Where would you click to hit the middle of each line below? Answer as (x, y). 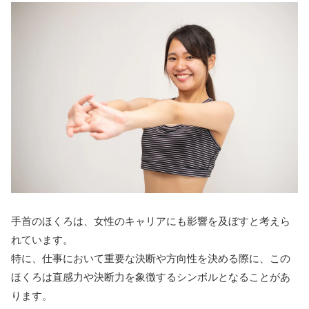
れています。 (42, 240)
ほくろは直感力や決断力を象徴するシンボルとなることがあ (151, 277)
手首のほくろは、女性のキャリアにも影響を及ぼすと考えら (151, 221)
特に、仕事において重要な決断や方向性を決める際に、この (151, 259)
